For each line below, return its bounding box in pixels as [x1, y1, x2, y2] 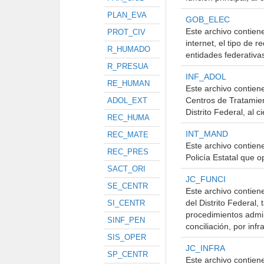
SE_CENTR [107, 181, 148, 190]
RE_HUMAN [107, 79, 150, 88]
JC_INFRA [186, 243, 225, 253]
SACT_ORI [107, 164, 146, 173]
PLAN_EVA [107, 11, 147, 19]
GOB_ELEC [186, 15, 230, 24]
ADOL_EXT [107, 96, 147, 105]
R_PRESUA [107, 62, 148, 71]
